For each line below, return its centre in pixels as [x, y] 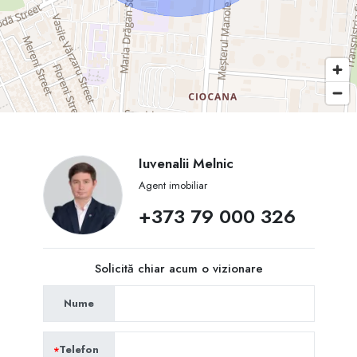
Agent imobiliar [173, 186]
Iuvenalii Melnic [186, 164]
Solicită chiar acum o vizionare [178, 269]
